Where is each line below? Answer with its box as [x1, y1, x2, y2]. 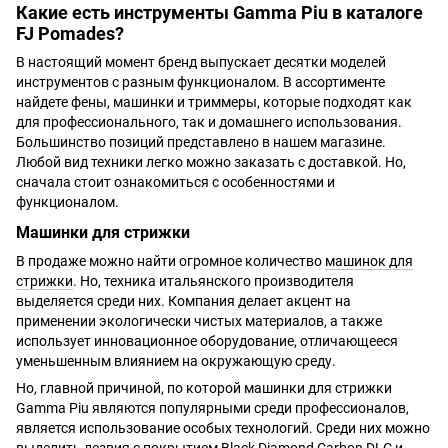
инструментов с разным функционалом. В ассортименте [16, 74, 385, 91]
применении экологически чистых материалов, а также [16, 313, 382, 330]
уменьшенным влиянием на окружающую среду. [16, 353, 336, 370]
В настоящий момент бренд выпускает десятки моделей [16, 54, 386, 71]
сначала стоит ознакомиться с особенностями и [16, 174, 335, 191]
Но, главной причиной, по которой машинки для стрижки [16, 380, 392, 397]
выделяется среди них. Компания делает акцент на [16, 293, 351, 310]
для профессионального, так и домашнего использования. [16, 114, 402, 131]
